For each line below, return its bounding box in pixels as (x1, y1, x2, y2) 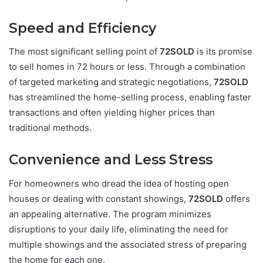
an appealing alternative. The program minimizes (9, 208, 211, 220)
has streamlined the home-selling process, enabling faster (9, 92, 251, 103)
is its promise (194, 46, 252, 58)
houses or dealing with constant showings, (9, 193, 188, 204)
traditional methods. (9, 122, 92, 134)
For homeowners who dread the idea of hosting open (9, 177, 229, 189)
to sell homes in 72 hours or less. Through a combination (9, 61, 245, 73)
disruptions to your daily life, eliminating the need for (9, 223, 228, 235)
